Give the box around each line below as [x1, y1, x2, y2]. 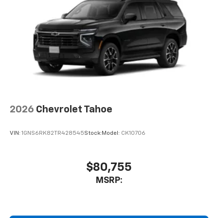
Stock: [84, 130, 102, 137]
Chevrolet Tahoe [36, 104, 112, 114]
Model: [102, 130, 121, 137]
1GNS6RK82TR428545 [21, 130, 84, 137]
